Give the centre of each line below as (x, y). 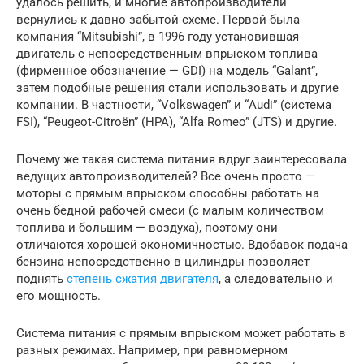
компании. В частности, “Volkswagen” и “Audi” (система (174, 104)
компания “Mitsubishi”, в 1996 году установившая (158, 36)
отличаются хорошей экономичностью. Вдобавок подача (182, 244)
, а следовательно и (276, 278)
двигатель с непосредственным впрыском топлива (167, 53)
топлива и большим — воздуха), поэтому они (147, 227)
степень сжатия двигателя (143, 278)
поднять (41, 278)
